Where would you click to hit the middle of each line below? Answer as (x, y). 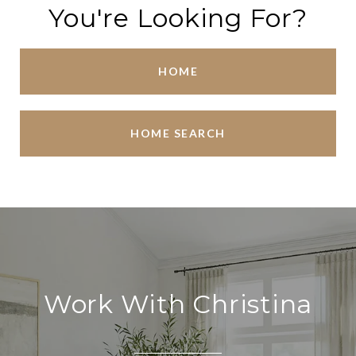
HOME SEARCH (178, 133)
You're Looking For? (178, 18)
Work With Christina (178, 304)
